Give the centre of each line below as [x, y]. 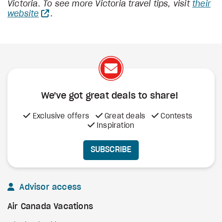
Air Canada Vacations [50, 206]
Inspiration [114, 126]
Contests [175, 116]
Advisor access [49, 187]
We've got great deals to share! [111, 96]
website [23, 14]
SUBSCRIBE [111, 150]
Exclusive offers [60, 116]
